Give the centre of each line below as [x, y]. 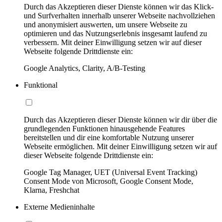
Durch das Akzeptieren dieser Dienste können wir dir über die [120, 119]
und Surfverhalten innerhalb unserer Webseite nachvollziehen [119, 15]
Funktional [41, 85]
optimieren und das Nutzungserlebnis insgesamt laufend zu [115, 33]
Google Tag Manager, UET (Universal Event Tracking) [111, 172]
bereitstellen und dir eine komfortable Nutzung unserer [109, 137]
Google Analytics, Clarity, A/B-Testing [84, 68]
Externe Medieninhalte [59, 207]
